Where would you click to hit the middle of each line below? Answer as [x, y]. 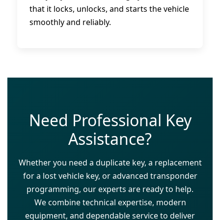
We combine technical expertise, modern [110, 203]
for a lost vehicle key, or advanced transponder [110, 176]
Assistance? [110, 139]
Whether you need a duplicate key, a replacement [110, 163]
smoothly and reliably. [70, 22]
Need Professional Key [110, 120]
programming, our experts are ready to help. [110, 189]
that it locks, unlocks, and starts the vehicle [109, 9]
